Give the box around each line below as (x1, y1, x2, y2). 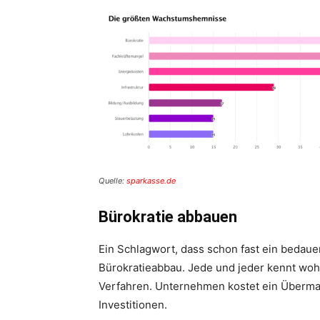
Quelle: (99, 176, 126, 186)
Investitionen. (99, 298, 167, 311)
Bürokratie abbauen (99, 208, 237, 226)
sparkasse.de (126, 176, 176, 186)
